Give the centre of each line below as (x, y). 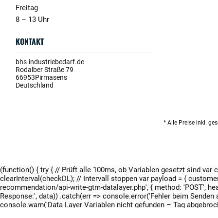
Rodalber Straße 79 (45, 70)
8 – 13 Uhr (32, 19)
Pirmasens (51, 77)
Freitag (27, 8)
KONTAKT (30, 41)
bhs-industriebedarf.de (50, 62)
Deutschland (35, 85)
